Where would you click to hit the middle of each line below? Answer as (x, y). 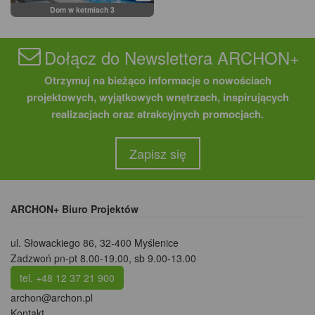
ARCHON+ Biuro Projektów (75, 209)
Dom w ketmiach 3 (82, 10)
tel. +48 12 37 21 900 (67, 278)
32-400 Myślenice (139, 243)
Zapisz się (157, 154)
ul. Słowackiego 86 (52, 243)
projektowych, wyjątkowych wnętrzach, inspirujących (157, 97)
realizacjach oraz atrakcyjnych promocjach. (157, 114)
